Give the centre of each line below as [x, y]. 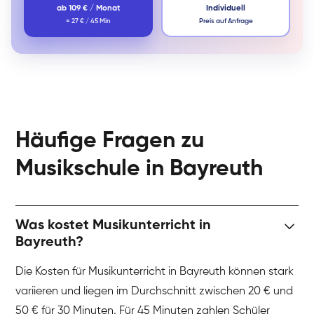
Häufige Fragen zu [110, 141]
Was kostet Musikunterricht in [114, 225]
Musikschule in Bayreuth [139, 169]
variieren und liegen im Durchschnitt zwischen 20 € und [155, 291]
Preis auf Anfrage [226, 21]
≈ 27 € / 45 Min [88, 21]
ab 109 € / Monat [88, 9]
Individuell [226, 9]
